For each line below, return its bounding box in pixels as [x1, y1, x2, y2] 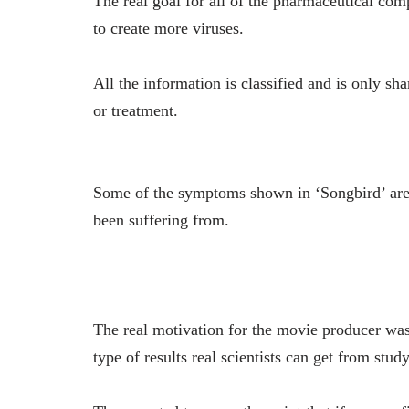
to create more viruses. [93, 19, 244, 38]
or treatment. [93, 101, 178, 121]
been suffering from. [93, 211, 229, 230]
